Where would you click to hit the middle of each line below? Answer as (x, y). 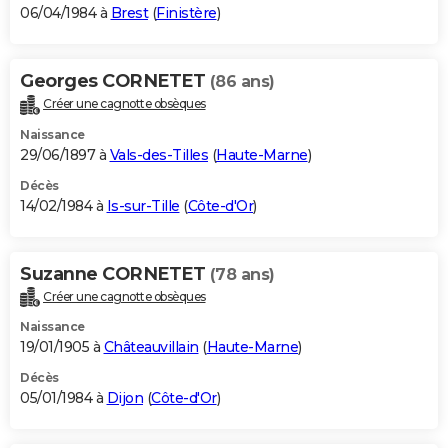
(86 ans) (242, 81)
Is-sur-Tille (143, 205)
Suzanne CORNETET (115, 273)
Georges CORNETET (115, 80)
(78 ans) (242, 274)
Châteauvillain (151, 347)
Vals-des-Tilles (158, 154)
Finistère (186, 12)
